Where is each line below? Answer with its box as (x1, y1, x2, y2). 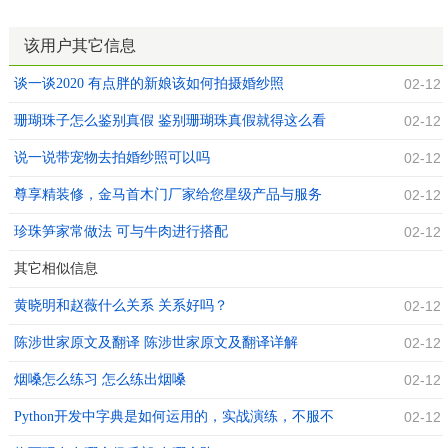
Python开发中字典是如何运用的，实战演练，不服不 (13, 409, 334, 425)
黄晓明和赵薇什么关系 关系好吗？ (13, 298, 228, 314)
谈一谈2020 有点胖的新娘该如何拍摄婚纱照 (13, 76, 284, 92)
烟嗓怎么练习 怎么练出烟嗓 (13, 372, 186, 388)
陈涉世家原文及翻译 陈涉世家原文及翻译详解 (13, 335, 298, 351)
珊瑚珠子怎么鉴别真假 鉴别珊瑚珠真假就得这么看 (13, 113, 326, 129)
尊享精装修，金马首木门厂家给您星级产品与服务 (13, 187, 322, 203)
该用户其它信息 (23, 37, 136, 55)
